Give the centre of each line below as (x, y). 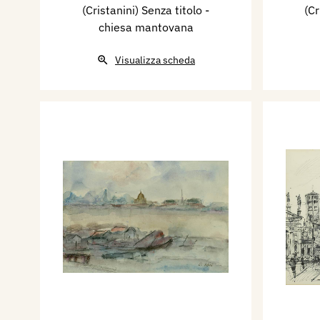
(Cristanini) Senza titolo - (146, 10)
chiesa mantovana (146, 27)
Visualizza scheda (155, 60)
